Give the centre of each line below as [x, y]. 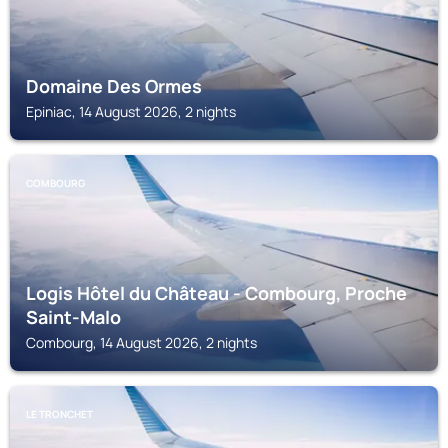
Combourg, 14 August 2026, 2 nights [141, 342]
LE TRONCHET [59, 414]
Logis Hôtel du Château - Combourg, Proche [216, 293]
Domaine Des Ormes [114, 86]
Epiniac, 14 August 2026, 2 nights [131, 111]
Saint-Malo [73, 317]
